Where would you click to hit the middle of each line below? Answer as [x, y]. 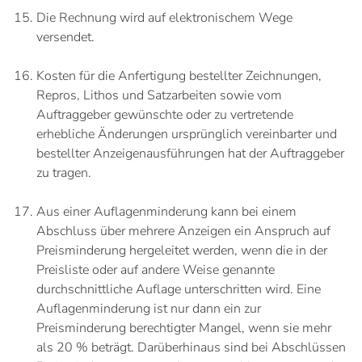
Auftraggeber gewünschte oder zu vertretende [165, 115]
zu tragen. [64, 173]
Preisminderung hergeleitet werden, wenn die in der [182, 250]
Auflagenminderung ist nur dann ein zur [149, 309]
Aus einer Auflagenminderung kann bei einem [166, 212]
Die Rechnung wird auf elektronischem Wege [164, 18]
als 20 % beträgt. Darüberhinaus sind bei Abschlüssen [191, 347]
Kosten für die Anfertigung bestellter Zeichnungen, [179, 76]
